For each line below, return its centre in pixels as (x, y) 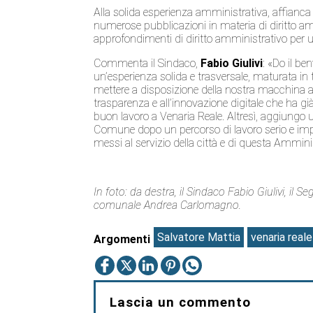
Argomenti (122, 239)
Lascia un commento (181, 303)
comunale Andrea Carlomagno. (168, 205)
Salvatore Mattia (199, 238)
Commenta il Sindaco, (147, 63)
